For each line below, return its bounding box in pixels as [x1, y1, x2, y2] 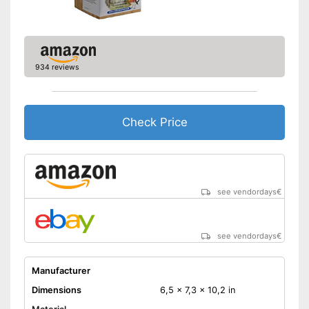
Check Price [121, 115, 188, 130]
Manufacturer [31, 266, 90, 277]
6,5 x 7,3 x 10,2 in [159, 285, 235, 296]
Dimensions [31, 285, 81, 296]
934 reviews [34, 63, 79, 72]
